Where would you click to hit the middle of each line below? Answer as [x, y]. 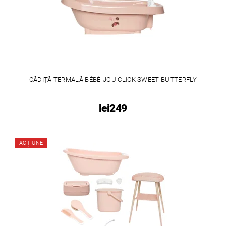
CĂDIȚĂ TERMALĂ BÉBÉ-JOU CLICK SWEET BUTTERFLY [113, 80]
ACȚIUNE [31, 143]
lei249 [113, 109]
